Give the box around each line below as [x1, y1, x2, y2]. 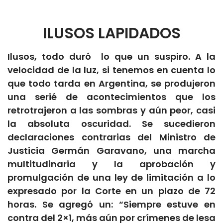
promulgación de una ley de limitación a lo [7, 171, 216, 184]
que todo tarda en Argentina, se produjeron [7, 77, 216, 90]
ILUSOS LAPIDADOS [42, 22, 181, 44]
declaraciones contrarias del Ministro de [7, 130, 216, 143]
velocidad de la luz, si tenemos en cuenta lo [7, 63, 216, 76]
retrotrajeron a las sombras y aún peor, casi [7, 104, 216, 116]
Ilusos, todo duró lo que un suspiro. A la [7, 50, 216, 63]
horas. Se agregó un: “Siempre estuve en [7, 198, 216, 211]
